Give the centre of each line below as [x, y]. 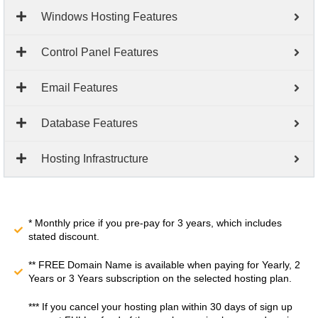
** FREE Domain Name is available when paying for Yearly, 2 [164, 265]
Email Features [79, 88]
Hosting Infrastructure [95, 159]
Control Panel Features [100, 53]
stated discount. [64, 237]
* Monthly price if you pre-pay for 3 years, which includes [155, 223]
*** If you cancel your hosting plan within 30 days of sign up [160, 307]
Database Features [89, 124]
